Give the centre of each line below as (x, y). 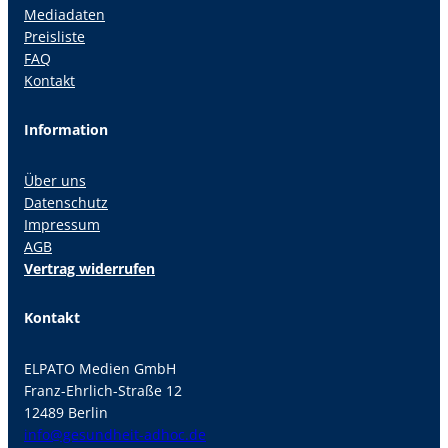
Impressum (62, 225)
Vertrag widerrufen (89, 269)
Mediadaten (64, 14)
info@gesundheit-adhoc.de (115, 435)
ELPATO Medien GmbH (100, 369)
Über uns (55, 181)
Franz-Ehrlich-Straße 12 (103, 391)
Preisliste (54, 36)
